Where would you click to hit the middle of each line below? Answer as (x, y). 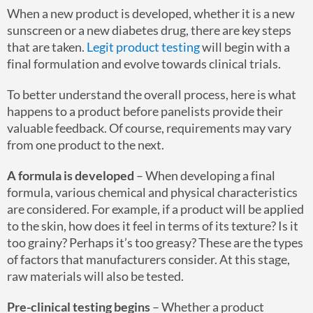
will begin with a (245, 46)
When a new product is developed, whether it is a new (151, 13)
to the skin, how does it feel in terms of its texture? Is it (153, 225)
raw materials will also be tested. (95, 276)
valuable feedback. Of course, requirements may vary (149, 128)
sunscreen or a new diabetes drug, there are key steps (149, 30)
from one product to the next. (86, 144)
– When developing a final (205, 175)
